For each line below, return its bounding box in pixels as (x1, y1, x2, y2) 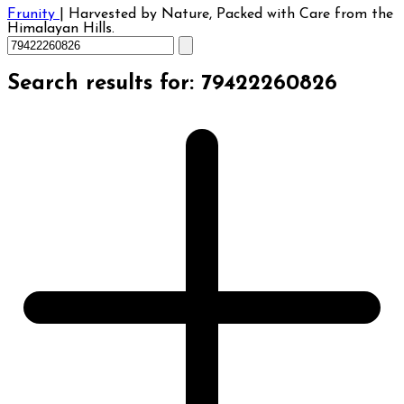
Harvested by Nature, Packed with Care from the (69, 7, 393, 22)
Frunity (7, 7, 60, 22)
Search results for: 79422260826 (7, 72, 337, 95)
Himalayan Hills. (7, 22, 115, 36)
